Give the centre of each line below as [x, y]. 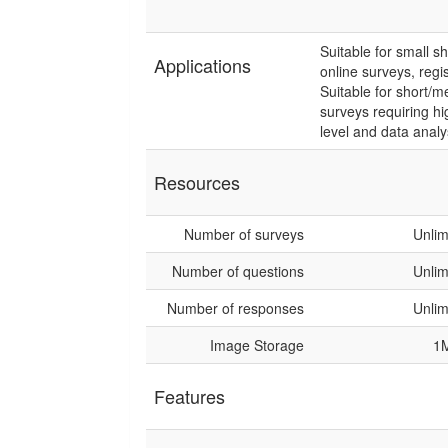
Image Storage [257, 345]
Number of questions [238, 271]
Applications [202, 65]
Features [189, 396]
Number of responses [235, 308]
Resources [197, 182]
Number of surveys [244, 234]
